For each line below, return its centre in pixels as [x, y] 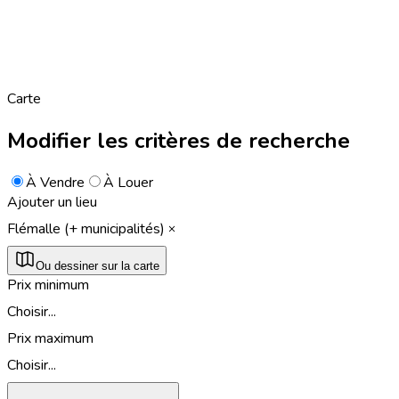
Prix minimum [48, 285]
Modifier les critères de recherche [179, 140]
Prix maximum [50, 338]
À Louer [128, 182]
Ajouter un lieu [52, 202]
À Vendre [55, 182]
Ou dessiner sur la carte [98, 265]
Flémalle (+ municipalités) [86, 228]
